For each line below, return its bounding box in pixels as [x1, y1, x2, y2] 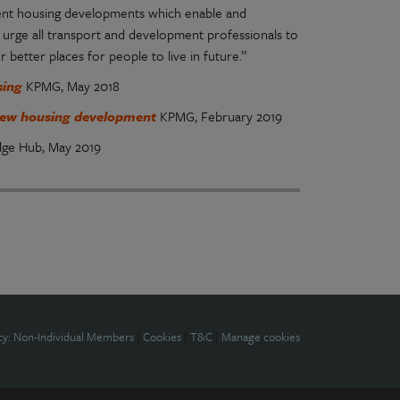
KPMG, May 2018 [26, 76, 121, 96]
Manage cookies [221, 328, 300, 346]
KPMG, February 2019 [160, 106, 283, 126]
